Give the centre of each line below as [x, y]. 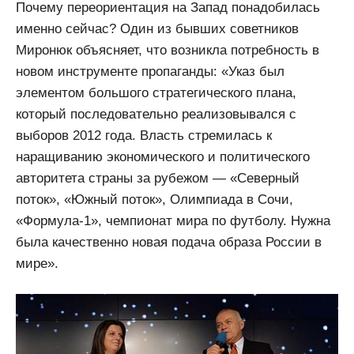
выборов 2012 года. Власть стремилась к [144, 135]
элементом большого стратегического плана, [156, 92]
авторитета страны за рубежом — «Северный [158, 178]
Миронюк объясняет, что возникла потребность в [168, 50]
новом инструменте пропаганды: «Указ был [150, 71]
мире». [37, 263]
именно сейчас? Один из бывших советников [157, 28]
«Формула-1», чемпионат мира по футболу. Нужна [173, 220]
